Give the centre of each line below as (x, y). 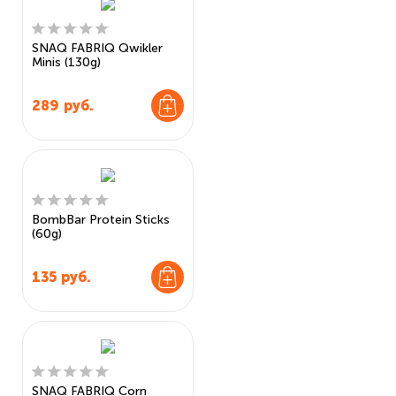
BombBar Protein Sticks (101, 220)
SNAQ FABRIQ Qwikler (97, 48)
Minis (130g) (66, 62)
